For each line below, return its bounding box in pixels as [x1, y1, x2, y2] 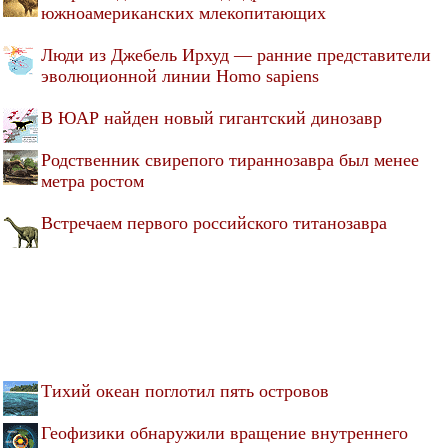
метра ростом [41, 170, 144, 191]
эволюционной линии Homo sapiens [41, 65, 319, 86]
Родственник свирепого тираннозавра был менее [41, 149, 419, 170]
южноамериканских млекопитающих [41, 2, 326, 23]
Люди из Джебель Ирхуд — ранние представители [41, 44, 431, 65]
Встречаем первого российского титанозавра [41, 212, 387, 233]
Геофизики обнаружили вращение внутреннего [41, 422, 408, 443]
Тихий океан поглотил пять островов [41, 380, 329, 401]
